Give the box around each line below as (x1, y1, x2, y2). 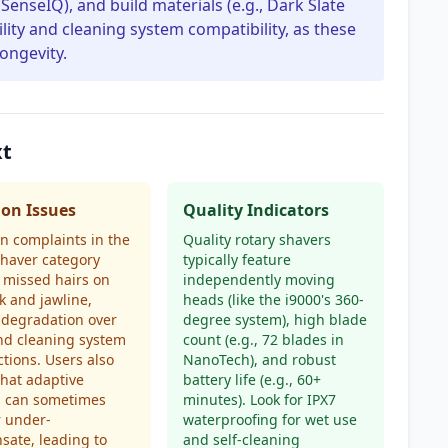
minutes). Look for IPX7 (182, 390, 336, 409)
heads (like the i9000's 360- (182, 290, 364, 309)
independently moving (182, 270, 335, 289)
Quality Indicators (182, 199, 329, 221)
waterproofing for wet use (182, 410, 357, 429)
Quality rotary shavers (182, 230, 331, 249)
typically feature (182, 250, 291, 269)
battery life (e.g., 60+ (182, 370, 321, 389)
